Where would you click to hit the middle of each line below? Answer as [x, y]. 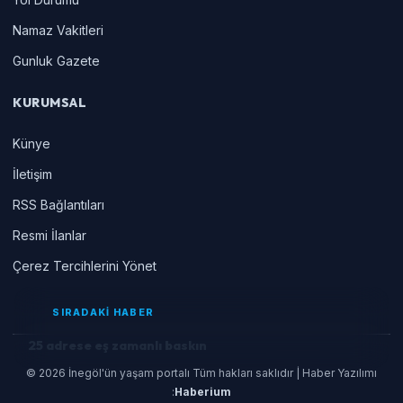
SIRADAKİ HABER [103, 312]
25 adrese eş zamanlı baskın [118, 346]
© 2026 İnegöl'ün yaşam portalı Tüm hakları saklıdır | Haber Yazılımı [201, 372]
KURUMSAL [50, 102]
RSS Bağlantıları [58, 204]
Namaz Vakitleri [58, 30]
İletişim [32, 174]
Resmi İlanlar [49, 235]
